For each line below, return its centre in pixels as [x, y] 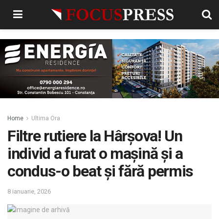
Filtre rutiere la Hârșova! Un [95, 136]
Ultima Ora [46, 119]
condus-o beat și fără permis [100, 171]
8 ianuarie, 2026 [29, 192]
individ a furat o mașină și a [95, 154]
